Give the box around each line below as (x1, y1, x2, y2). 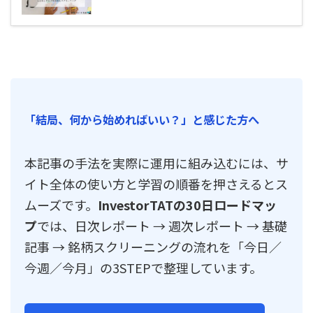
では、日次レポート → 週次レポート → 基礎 (37, 216, 287, 235)
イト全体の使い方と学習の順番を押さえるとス (24, 174, 288, 193)
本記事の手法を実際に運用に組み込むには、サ (24, 153, 289, 172)
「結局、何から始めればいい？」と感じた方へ (24, 110, 259, 128)
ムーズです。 (24, 195, 98, 214)
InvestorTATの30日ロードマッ (98, 195, 277, 214)
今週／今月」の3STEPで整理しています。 (24, 258, 262, 277)
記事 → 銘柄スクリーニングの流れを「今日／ (24, 237, 282, 256)
